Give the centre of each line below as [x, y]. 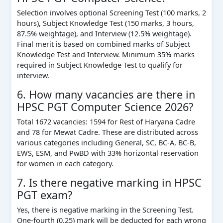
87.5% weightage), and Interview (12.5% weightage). [104, 34]
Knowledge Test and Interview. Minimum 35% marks [106, 55]
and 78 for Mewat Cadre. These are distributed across [107, 132]
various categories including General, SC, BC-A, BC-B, [106, 143]
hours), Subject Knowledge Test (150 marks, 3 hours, [105, 23]
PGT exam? [44, 195]
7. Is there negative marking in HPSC [109, 182]
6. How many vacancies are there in [106, 94]
